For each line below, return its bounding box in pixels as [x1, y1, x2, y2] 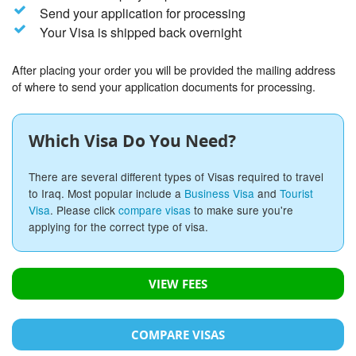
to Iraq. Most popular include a [29, 185, 184, 202]
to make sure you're [191, 202, 293, 219]
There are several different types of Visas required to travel [29, 168, 323, 185]
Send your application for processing [39, 4, 246, 23]
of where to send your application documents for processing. [12, 78, 315, 95]
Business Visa [184, 185, 254, 202]
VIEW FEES [149, 276, 207, 292]
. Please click [50, 202, 118, 219]
